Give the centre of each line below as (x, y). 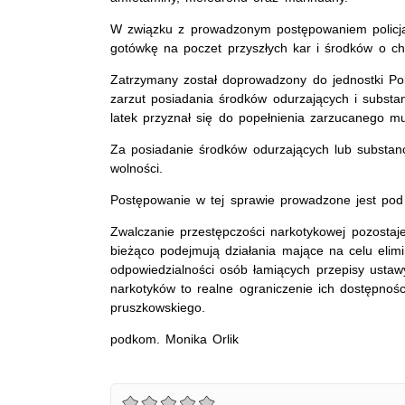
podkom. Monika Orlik (175, 339)
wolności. (137, 168)
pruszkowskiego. (158, 307)
